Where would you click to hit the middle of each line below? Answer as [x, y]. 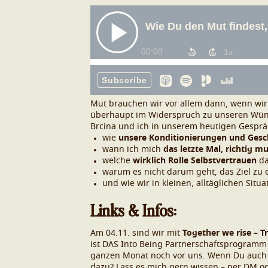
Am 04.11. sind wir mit [135, 233]
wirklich [149, 161]
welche [118, 161]
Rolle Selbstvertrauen [214, 161]
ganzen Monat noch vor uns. [149, 256]
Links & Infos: [133, 209]
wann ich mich [133, 150]
